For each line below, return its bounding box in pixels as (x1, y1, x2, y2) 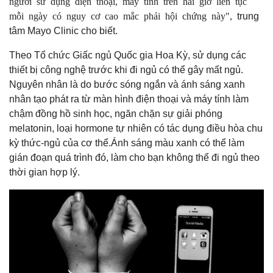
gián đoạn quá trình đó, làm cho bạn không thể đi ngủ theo (9, 152, 260, 163)
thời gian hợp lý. (9, 166, 80, 177)
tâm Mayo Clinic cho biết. (9, 25, 118, 36)
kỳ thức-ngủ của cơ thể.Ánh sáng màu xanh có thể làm (9, 137, 244, 148)
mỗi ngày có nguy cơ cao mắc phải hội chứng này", (9, 10, 237, 20)
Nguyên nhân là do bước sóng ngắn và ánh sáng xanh (9, 79, 245, 90)
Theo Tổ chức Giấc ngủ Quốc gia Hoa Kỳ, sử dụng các (9, 49, 246, 60)
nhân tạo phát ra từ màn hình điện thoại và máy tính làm (9, 93, 249, 104)
